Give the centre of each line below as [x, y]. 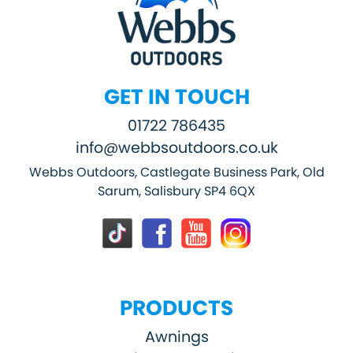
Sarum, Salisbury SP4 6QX [176, 191]
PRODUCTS [176, 307]
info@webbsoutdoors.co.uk [176, 147]
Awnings [176, 336]
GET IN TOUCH [176, 96]
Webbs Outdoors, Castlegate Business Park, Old [176, 172]
